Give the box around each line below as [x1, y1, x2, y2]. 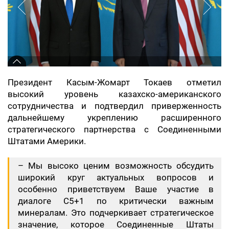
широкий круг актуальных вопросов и [18, 172, 214, 182]
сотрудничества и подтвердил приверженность [8, 101, 221, 111]
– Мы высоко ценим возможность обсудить [18, 161, 214, 171]
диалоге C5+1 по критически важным [18, 196, 214, 206]
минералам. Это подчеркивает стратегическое [18, 208, 214, 218]
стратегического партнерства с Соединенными [8, 124, 221, 134]
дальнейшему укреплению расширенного [8, 112, 221, 123]
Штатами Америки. [8, 136, 86, 146]
